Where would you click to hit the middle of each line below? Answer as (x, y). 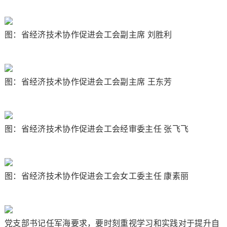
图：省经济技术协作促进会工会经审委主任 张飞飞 (97, 129)
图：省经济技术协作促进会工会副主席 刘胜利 (88, 35)
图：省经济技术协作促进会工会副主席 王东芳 (88, 82)
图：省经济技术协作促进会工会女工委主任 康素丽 (97, 176)
